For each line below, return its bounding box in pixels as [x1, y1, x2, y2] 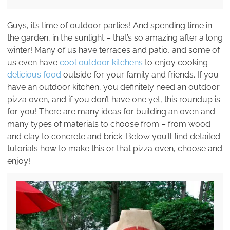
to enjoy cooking [143, 57, 208, 68]
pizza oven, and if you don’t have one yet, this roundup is [7, 94, 220, 105]
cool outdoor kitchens [60, 57, 143, 68]
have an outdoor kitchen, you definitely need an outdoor [7, 82, 220, 92]
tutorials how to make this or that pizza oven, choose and [7, 144, 222, 154]
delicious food [7, 70, 61, 80]
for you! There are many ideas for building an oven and [7, 107, 215, 117]
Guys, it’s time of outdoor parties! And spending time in [7, 21, 212, 31]
